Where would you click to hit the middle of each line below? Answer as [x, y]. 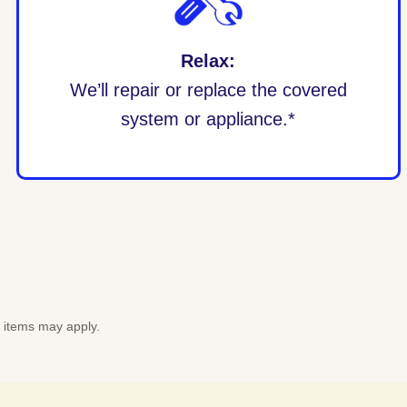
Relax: [208, 60]
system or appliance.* [208, 119]
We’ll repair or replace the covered [208, 89]
